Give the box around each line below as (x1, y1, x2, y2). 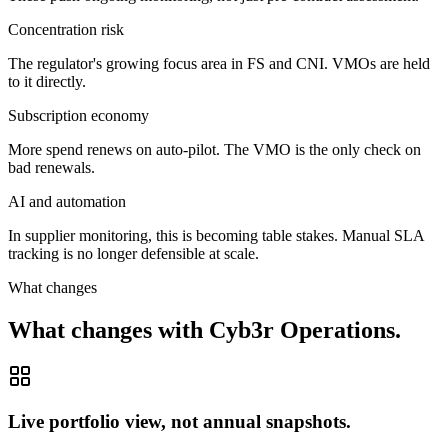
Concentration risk (8, 21, 124, 39)
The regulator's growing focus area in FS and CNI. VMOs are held (8, 55, 430, 73)
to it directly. (8, 73, 86, 91)
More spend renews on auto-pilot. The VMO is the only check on (8, 141, 421, 159)
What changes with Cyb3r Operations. (8, 317, 401, 344)
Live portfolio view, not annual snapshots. (8, 410, 351, 432)
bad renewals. (8, 159, 95, 177)
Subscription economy (8, 107, 149, 125)
